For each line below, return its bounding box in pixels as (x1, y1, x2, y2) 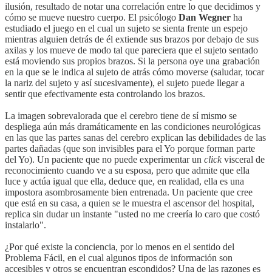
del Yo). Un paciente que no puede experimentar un (5, 154, 204, 165)
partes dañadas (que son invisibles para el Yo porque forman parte (5, 143, 255, 154)
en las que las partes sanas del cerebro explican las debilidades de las (5, 132, 266, 143)
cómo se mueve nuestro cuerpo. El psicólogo (5, 12, 178, 23)
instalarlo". (5, 220, 46, 231)
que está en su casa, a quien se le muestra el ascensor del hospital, (5, 198, 254, 209)
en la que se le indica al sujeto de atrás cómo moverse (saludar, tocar (5, 67, 264, 78)
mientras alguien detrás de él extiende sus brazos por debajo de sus (5, 34, 259, 45)
